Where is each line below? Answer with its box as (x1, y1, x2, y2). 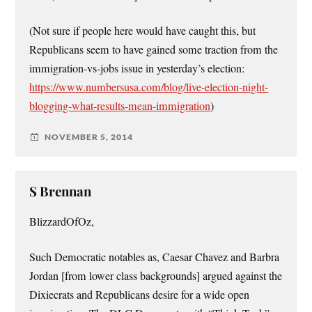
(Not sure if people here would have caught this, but (29, 22, 256, 38)
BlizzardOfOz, (29, 213, 95, 229)
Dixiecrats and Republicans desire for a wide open (29, 287, 250, 303)
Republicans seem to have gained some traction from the (29, 41, 279, 57)
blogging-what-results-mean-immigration (29, 97, 211, 114)
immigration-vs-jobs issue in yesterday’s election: (29, 60, 245, 76)
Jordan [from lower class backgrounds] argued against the (29, 268, 283, 284)
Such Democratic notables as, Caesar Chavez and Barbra (29, 249, 280, 265)
